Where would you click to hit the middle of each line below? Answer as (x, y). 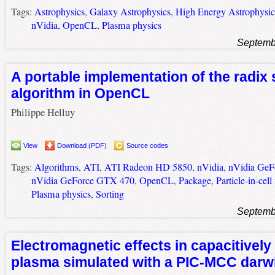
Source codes (147, 145)
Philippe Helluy (43, 112)
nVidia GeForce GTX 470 (83, 180)
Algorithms (56, 167)
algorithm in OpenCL (80, 94)
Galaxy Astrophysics (130, 12)
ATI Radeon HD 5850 (148, 167)
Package (195, 180)
